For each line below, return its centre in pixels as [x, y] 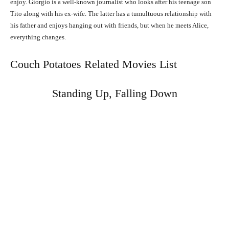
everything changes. [38, 37]
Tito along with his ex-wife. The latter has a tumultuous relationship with [111, 14]
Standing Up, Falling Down [114, 94]
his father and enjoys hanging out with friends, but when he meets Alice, [109, 26]
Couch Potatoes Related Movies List [94, 64]
